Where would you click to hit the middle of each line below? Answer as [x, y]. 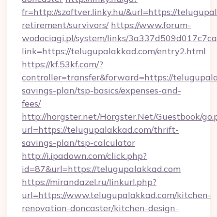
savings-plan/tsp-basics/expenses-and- [101, 90]
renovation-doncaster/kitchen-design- [100, 208]
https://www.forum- [151, 25]
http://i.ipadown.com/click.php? [84, 156]
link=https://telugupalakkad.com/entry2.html [114, 51]
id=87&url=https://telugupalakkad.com [101, 169]
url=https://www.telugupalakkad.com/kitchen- [116, 195]
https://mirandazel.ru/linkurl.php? [89, 182]
